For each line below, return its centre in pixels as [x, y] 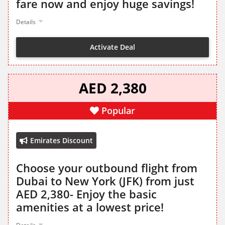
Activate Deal [113, 47]
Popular [118, 111]
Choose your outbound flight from [107, 168]
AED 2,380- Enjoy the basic [86, 194]
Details [26, 22]
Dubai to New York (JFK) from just [105, 181]
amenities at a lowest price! [90, 207]
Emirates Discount [62, 141]
